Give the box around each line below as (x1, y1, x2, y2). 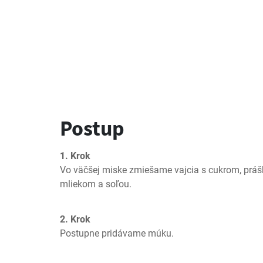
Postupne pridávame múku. (60, 228, 174, 239)
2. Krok (60, 214, 90, 225)
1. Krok (60, 150, 90, 161)
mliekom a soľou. (60, 178, 131, 190)
